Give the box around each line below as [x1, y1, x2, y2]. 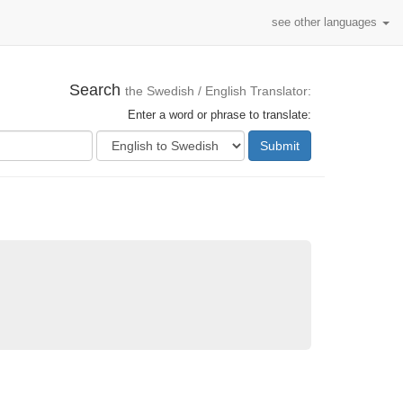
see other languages [272, 15, 381, 29]
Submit [260, 139, 300, 153]
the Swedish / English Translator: [125, 85, 311, 98]
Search [69, 81, 125, 99]
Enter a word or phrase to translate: [128, 108, 311, 121]
